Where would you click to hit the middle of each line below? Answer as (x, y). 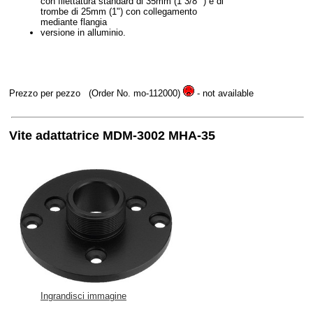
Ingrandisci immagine (83, 296)
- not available (224, 93)
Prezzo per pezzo (46, 93)
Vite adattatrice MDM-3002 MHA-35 (112, 135)
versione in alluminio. (83, 32)
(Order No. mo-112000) (134, 93)
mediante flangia (74, 22)
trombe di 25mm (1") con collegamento (119, 11)
